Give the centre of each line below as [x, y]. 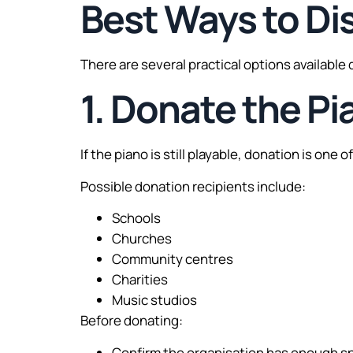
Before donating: [132, 321]
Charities [140, 280]
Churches [142, 239]
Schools [136, 218]
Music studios [154, 300]
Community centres [173, 259]
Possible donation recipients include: [193, 186]
